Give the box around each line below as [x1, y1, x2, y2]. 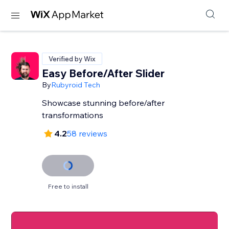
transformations [42, 110, 104, 120]
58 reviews [67, 128, 108, 139]
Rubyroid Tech [51, 80, 101, 89]
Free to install [48, 182, 88, 190]
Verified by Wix [49, 55, 96, 63]
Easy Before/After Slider [42, 66, 165, 80]
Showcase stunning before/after [42, 98, 165, 108]
